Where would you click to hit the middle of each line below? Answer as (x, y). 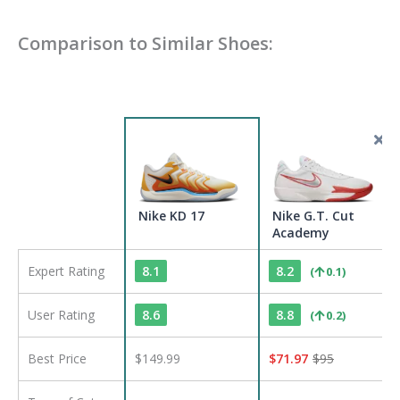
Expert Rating (66, 271)
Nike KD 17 (171, 216)
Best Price (57, 359)
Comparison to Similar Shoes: (146, 44)
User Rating (61, 315)
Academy (301, 233)
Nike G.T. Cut (313, 216)
